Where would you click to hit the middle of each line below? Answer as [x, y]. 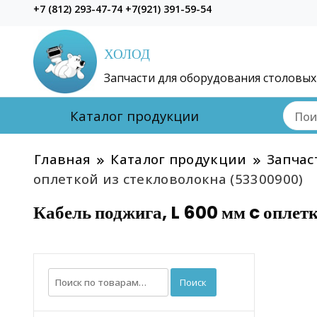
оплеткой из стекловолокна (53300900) [168, 179]
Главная [63, 159]
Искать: [69, 276]
